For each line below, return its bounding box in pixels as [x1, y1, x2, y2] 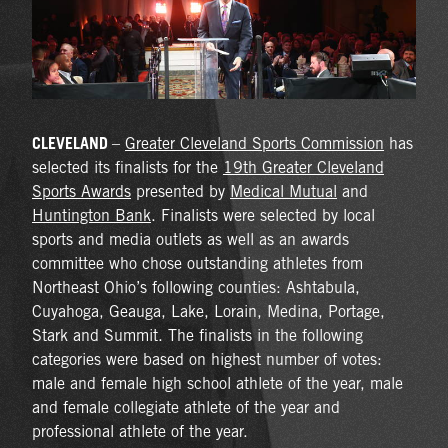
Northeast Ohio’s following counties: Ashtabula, [32, 277, 360, 297]
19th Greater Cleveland [223, 157, 384, 177]
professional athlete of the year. [32, 421, 248, 441]
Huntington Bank [32, 205, 151, 225]
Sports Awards [32, 181, 131, 201]
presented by [131, 181, 230, 201]
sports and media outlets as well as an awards [32, 229, 349, 249]
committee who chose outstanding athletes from [32, 253, 363, 273]
